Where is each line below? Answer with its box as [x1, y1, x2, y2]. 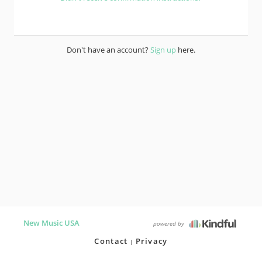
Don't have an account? [67, 44, 150, 55]
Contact [94, 236, 128, 246]
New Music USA [23, 218, 80, 228]
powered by [153, 219, 186, 227]
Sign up [150, 44, 176, 55]
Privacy [135, 236, 168, 246]
